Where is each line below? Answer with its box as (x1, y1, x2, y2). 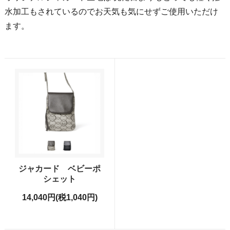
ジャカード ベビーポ (18, 164, 101, 174)
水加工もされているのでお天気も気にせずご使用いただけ (5, 7, 219, 16)
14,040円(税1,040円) (22, 193, 98, 202)
